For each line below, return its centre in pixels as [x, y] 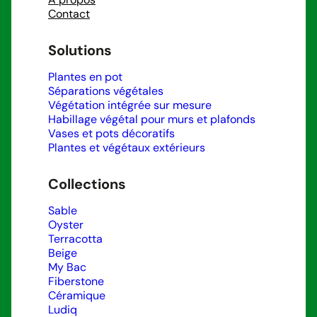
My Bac [67, 267]
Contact [69, 13]
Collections [87, 184]
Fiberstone [76, 281]
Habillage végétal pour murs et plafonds [152, 119]
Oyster [66, 224]
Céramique [77, 295]
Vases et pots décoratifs [111, 133]
